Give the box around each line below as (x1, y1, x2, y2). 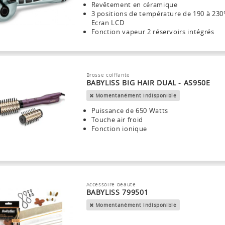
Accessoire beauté (86, 180, 136, 188)
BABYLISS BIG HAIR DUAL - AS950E (86, 78, 210, 88)
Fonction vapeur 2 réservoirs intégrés (91, 27, 214, 37)
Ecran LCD (91, 18, 125, 28)
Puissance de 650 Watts (91, 106, 168, 116)
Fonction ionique (91, 124, 147, 134)
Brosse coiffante (86, 71, 130, 79)
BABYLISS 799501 (86, 187, 149, 197)
